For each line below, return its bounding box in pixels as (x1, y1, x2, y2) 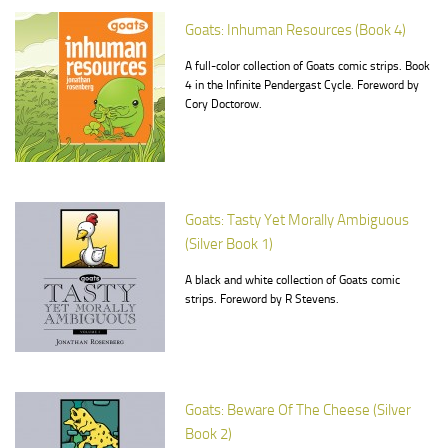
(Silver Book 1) (185, 235, 273, 253)
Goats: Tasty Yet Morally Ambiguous (185, 211, 409, 229)
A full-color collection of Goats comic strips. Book (185, 59, 430, 73)
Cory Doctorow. (185, 97, 262, 111)
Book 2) (185, 425, 232, 443)
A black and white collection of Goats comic (185, 273, 400, 287)
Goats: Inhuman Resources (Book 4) (185, 21, 406, 39)
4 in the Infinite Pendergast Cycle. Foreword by (185, 78, 419, 92)
